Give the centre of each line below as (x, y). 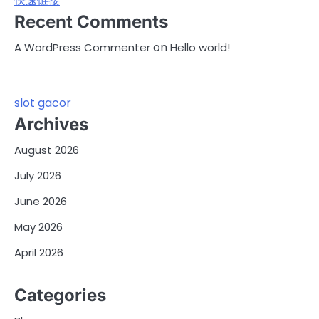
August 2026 (47, 150)
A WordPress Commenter (82, 48)
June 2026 (41, 202)
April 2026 (39, 253)
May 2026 (38, 227)
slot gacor (43, 103)
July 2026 (38, 176)
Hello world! (200, 48)
